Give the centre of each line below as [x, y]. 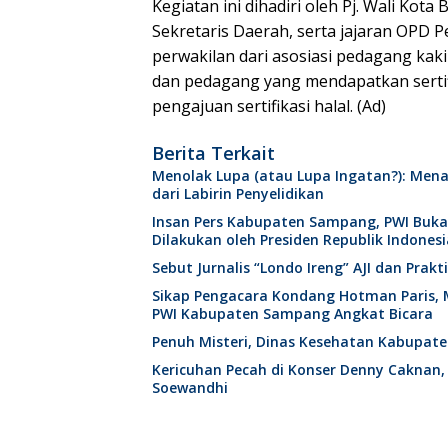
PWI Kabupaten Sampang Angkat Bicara [292, 314]
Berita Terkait [213, 153]
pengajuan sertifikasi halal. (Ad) [269, 106]
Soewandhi [190, 388]
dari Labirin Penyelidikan [238, 194]
